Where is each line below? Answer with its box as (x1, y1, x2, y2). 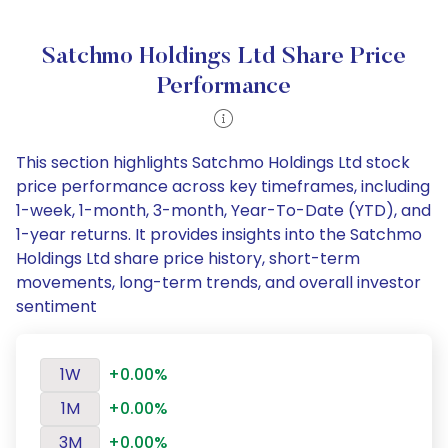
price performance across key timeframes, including (16, 175, 430, 198)
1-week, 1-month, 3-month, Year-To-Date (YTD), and (16, 199, 431, 222)
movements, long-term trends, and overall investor (16, 271, 421, 294)
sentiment (16, 295, 97, 318)
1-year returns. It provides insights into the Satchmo (16, 223, 422, 246)
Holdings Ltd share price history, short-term (16, 247, 360, 270)
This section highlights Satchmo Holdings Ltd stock (16, 151, 410, 174)
